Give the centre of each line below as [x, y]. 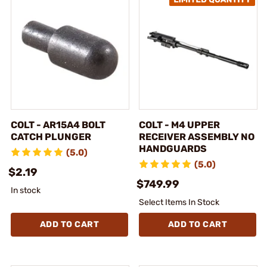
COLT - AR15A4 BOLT [58, 125]
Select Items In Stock [179, 202]
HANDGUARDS [173, 148]
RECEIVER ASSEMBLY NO [197, 136]
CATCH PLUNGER [51, 136]
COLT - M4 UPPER [179, 125]
